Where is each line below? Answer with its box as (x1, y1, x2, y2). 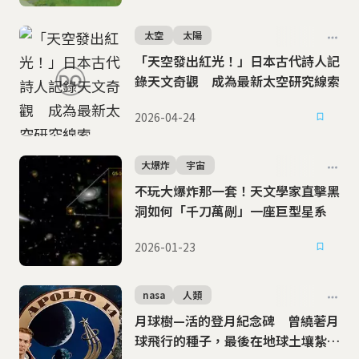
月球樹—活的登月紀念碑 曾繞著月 (135, 311, 339, 330)
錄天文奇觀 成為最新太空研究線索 (135, 71, 340, 91)
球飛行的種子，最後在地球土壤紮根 (135, 331, 340, 350)
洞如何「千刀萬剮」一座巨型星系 (135, 201, 327, 220)
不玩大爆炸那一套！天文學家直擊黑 (135, 181, 340, 200)
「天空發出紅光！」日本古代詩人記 (135, 51, 340, 71)
